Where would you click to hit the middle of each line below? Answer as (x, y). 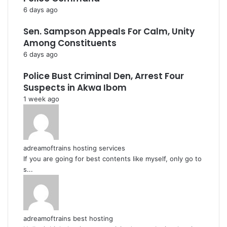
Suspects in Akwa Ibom (75, 88)
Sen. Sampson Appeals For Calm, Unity (109, 31)
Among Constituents (70, 43)
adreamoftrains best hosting (68, 218)
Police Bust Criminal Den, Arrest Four (104, 76)
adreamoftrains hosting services (74, 148)
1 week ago (41, 99)
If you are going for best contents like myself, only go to (112, 159)
